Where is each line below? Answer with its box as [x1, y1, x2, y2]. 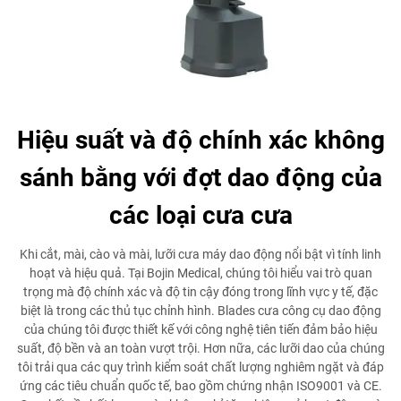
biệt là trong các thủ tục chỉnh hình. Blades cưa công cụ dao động [20, 303, 381, 318]
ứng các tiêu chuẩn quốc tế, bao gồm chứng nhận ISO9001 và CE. [19, 378, 382, 393]
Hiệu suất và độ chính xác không [16, 124, 385, 155]
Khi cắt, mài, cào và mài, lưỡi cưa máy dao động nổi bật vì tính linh [20, 246, 381, 261]
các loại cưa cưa [108, 200, 293, 230]
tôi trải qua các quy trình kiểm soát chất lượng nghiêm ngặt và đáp [17, 359, 384, 374]
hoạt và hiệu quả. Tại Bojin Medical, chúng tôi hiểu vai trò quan [29, 265, 372, 280]
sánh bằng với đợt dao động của [19, 162, 382, 192]
